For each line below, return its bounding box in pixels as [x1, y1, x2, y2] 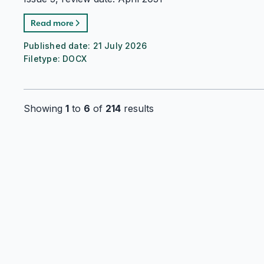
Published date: [24, 41, 93, 51]
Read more [31, 17, 74, 28]
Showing [24, 102, 65, 114]
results [121, 102, 154, 114]
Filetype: [24, 54, 63, 64]
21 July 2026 [93, 41, 147, 51]
